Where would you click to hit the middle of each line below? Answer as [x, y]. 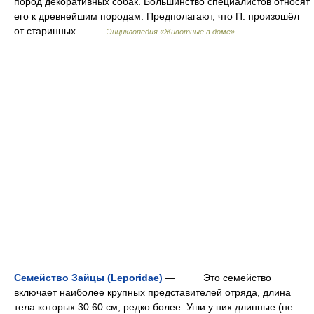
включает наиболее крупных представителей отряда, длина [152, 292]
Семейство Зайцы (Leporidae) [90, 278]
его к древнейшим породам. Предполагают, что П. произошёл [157, 16]
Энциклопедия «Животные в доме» [171, 32]
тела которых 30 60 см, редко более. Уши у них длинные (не [153, 307]
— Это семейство [218, 278]
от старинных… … [60, 31]
